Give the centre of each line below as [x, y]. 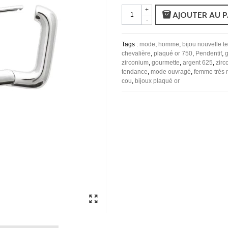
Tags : [131, 44]
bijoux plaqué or [157, 81]
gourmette [166, 62]
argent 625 [198, 62]
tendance [135, 72]
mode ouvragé [171, 72]
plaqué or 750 [173, 53]
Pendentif [209, 53]
